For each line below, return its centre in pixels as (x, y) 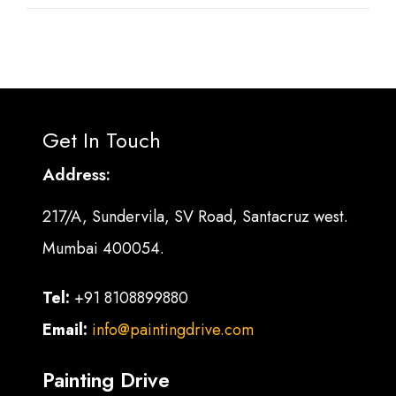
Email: (68, 330)
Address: (77, 175)
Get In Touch (102, 141)
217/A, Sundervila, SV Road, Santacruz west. (196, 217)
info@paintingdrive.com (173, 330)
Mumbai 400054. (104, 249)
